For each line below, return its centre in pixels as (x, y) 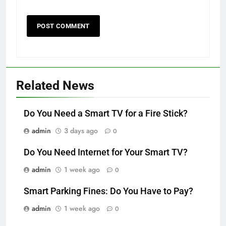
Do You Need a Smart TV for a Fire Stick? (106, 113)
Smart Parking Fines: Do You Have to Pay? (108, 191)
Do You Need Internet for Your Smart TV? (106, 152)
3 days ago (81, 130)
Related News (55, 85)
